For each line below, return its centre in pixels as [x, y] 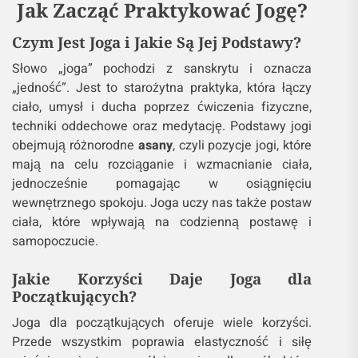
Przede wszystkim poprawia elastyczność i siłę [162, 342]
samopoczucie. [55, 241]
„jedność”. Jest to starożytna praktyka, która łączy [162, 88]
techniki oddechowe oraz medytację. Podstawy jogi [162, 126]
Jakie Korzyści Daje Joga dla [162, 278]
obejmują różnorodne [75, 145]
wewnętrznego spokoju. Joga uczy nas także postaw [162, 203]
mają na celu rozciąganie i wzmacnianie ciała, [162, 165]
